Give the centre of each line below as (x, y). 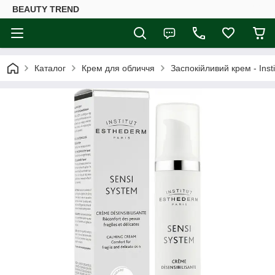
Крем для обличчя (118, 68)
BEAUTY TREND (46, 9)
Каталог (50, 68)
